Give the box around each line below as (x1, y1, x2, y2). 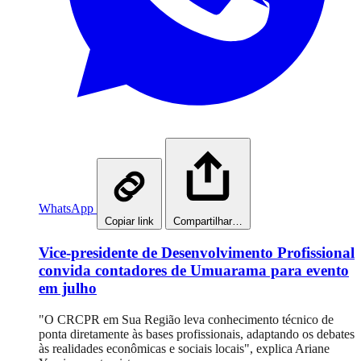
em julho (39, 280, 97, 297)
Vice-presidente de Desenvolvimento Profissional (39, 244, 355, 262)
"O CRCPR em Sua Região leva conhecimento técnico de (39, 313, 334, 326)
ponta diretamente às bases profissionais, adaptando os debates (39, 327, 355, 341)
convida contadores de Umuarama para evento (39, 262, 349, 280)
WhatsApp (39, 201, 93, 215)
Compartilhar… (173, 214, 243, 227)
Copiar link (105, 214, 154, 227)
